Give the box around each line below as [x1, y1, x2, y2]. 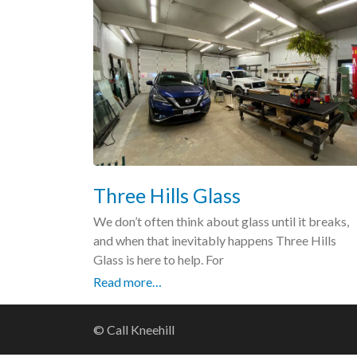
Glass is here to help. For [93, 251, 224, 267]
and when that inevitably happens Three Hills [93, 232, 336, 248]
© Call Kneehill [93, 322, 175, 338]
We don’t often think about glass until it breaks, [93, 213, 350, 229]
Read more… [93, 273, 163, 289]
